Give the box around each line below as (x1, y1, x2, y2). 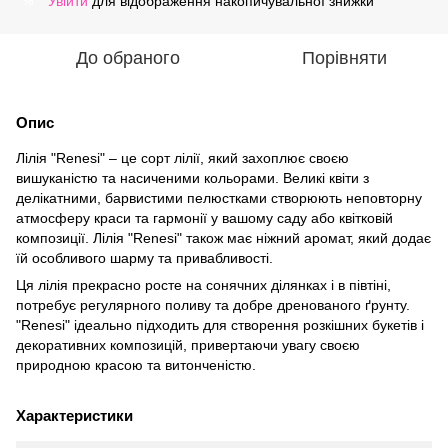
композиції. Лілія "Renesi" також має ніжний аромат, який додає (16, 230, 431, 246)
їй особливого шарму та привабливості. (16, 250, 273, 266)
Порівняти (301, 48, 387, 68)
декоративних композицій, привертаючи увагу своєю (16, 337, 360, 353)
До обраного (76, 48, 180, 68)
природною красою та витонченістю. (16, 357, 256, 373)
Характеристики (16, 407, 133, 424)
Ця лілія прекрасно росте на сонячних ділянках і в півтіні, (16, 277, 391, 293)
